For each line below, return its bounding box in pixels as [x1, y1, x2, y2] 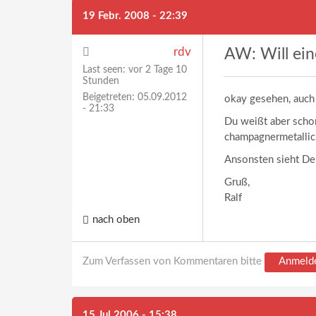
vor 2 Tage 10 [126, 65, 187, 75]
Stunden [83, 76, 119, 86]
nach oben [92, 214, 140, 226]
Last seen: [83, 65, 126, 75]
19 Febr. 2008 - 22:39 [83, 11, 188, 21]
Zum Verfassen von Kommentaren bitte [83, 256, 265, 267]
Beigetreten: [83, 92, 135, 102]
